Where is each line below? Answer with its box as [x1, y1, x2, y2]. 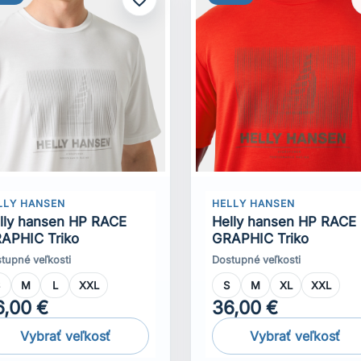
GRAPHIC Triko [212, 230, 309, 247]
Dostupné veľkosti [212, 253, 301, 266]
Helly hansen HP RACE [212, 213, 357, 230]
